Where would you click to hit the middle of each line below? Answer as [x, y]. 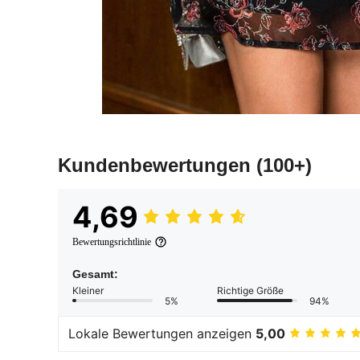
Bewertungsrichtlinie [112, 241]
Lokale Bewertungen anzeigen [162, 334]
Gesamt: [95, 274]
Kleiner [88, 290]
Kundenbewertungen [157, 165]
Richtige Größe [250, 290]
